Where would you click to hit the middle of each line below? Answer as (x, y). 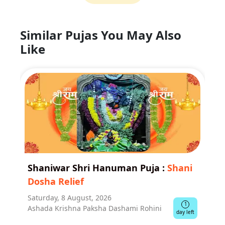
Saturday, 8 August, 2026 (70, 198)
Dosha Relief (56, 182)
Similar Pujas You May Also (101, 35)
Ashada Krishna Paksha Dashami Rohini (95, 208)
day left (185, 212)
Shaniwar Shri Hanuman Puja (94, 168)
